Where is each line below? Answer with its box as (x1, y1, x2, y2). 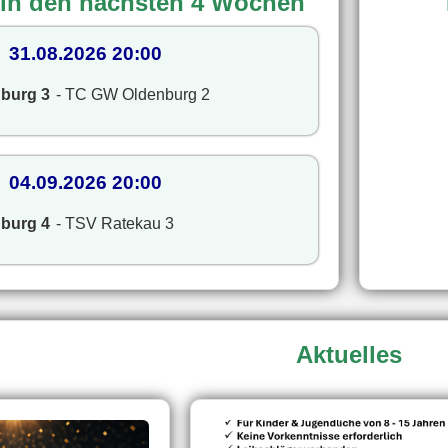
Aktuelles (296, 340, 402, 368)
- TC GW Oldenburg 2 (56, 86, 210, 104)
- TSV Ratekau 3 (56, 215, 174, 233)
